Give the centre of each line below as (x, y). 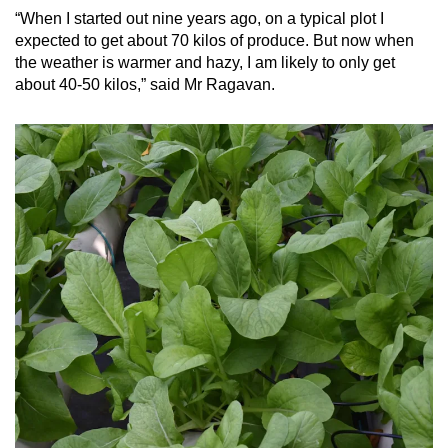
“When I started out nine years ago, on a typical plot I (199, 19)
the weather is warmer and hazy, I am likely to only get (205, 63)
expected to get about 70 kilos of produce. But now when (214, 41)
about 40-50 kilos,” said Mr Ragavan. (147, 85)
